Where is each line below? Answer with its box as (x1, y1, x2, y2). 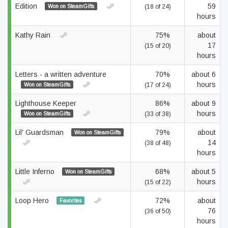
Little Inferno (15, 167, 56, 176)
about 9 (191, 99, 216, 107)
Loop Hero (15, 196, 51, 205)
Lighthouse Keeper (15, 99, 76, 107)
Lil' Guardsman (15, 128, 66, 136)
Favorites (59, 197, 81, 204)
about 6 (191, 70, 216, 78)
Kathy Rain (15, 31, 52, 39)
